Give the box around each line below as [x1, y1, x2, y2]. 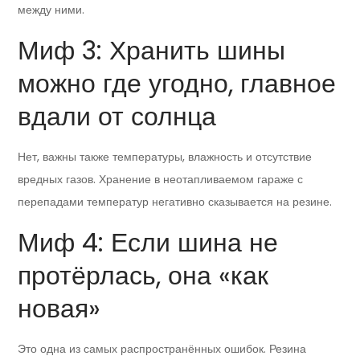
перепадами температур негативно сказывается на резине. [18, 194, 333, 211]
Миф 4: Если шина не [18, 224, 279, 261]
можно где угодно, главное [18, 65, 337, 102]
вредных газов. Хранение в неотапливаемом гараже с [18, 171, 304, 188]
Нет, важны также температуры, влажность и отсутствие [18, 149, 313, 166]
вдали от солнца [18, 98, 217, 135]
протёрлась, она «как [18, 257, 269, 294]
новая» [18, 290, 101, 327]
